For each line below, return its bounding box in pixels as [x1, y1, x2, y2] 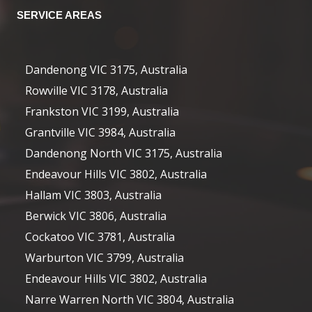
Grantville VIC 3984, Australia [25, 125, 175, 140]
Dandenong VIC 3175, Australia [25, 62, 187, 77]
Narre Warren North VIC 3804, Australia [25, 292, 234, 307]
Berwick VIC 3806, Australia [25, 208, 166, 224]
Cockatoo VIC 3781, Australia [25, 229, 175, 244]
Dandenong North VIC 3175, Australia [25, 146, 222, 161]
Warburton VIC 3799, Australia [25, 250, 184, 265]
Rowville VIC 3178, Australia [25, 83, 168, 98]
